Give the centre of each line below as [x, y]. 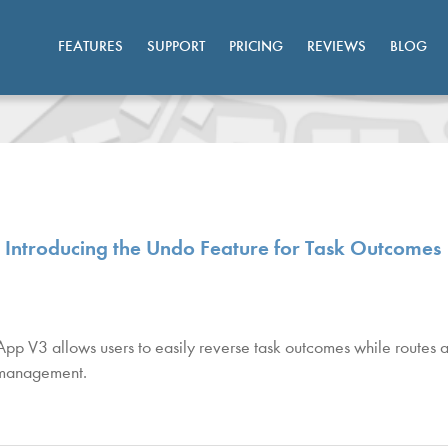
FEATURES [90, 46]
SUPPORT [176, 46]
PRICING [256, 46]
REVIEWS [336, 46]
